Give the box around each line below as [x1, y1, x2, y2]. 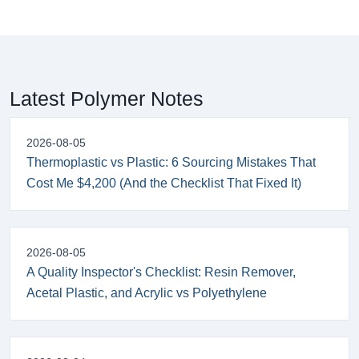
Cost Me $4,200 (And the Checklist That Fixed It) [26, 176, 301, 190]
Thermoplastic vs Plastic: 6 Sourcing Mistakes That [26, 155, 316, 169]
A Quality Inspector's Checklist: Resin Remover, [26, 265, 296, 279]
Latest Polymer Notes [10, 87, 204, 110]
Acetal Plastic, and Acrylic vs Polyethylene [26, 286, 267, 300]
